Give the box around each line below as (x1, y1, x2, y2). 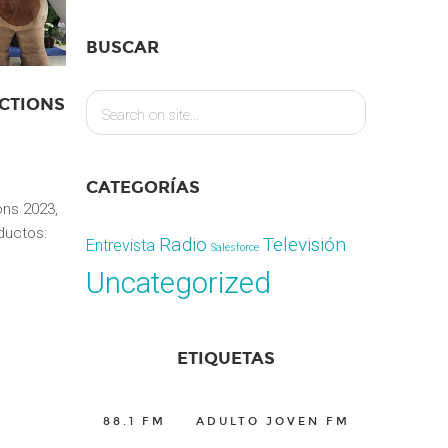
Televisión (263, 233, 346, 256)
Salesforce (211, 241, 259, 254)
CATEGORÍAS (86, 177, 200, 198)
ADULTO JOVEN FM (195, 415, 350, 428)
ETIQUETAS (177, 348, 275, 369)
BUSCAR (86, 37, 159, 58)
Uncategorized (86, 266, 271, 300)
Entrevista (86, 236, 155, 255)
